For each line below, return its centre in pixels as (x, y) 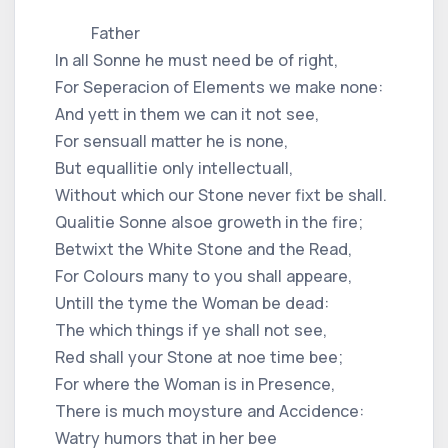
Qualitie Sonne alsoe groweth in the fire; (209, 221)
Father (97, 32)
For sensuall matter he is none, (171, 140)
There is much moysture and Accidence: (209, 410)
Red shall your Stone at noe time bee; (199, 356)
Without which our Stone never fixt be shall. (221, 194)
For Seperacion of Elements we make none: (219, 86)
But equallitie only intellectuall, (174, 167)
